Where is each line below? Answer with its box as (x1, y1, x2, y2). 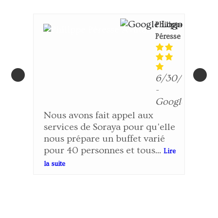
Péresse (155, 32, 181, 41)
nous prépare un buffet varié (44, 133, 165, 145)
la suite (44, 160, 65, 168)
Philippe (155, 20, 184, 30)
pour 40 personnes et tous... (44, 145, 161, 156)
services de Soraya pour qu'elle (44, 122, 175, 133)
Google (155, 96, 186, 108)
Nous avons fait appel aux (44, 110, 153, 121)
